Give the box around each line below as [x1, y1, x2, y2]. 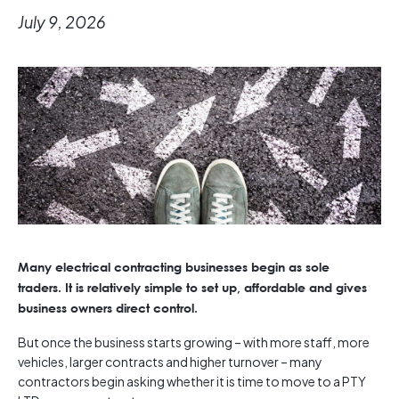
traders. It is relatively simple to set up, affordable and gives [18, 280, 367, 296]
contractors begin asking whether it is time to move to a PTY [18, 373, 366, 390]
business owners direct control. [18, 300, 198, 316]
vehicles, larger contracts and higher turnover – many [18, 354, 322, 370]
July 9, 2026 [18, 12, 106, 33]
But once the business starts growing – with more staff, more [18, 334, 370, 351]
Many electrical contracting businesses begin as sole [18, 259, 330, 275]
